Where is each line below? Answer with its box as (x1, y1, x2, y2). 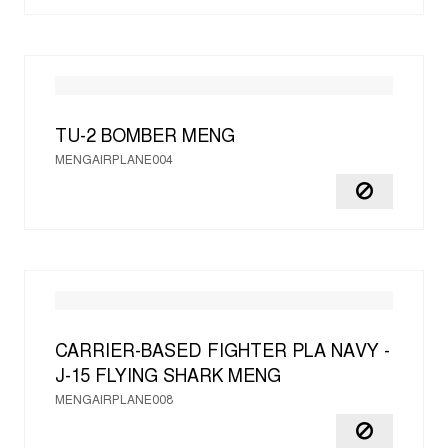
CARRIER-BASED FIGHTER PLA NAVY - (55, 344, 390, 361)
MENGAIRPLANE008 (55, 395, 173, 407)
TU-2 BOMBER (55, 129, 177, 146)
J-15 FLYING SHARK (55, 369, 223, 386)
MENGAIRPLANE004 (55, 155, 173, 167)
